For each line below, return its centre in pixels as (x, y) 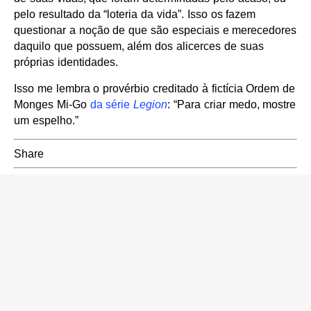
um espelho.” (46, 121)
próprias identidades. (66, 62)
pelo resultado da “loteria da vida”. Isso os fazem (135, 15)
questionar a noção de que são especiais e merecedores (155, 31)
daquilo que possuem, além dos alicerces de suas (139, 47)
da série (112, 105)
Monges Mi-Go (52, 105)
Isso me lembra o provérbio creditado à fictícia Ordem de (155, 89)
